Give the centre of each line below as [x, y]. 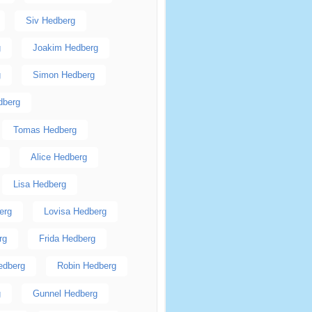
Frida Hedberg [67, 239]
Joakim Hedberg [65, 47]
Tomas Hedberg [45, 130]
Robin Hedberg [86, 266]
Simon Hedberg [63, 75]
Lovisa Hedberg [75, 212]
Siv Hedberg [50, 20]
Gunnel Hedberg [65, 293]
